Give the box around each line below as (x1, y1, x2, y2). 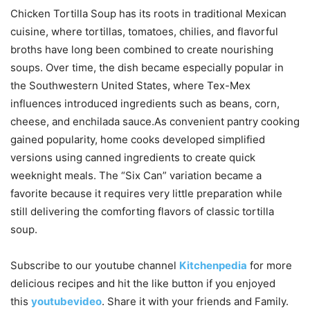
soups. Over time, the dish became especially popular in (10, 60, 284, 74)
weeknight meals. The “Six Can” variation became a (10, 168, 262, 182)
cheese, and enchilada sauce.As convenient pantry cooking (10, 114, 300, 128)
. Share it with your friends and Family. (102, 294, 289, 308)
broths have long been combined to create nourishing (10, 42, 273, 56)
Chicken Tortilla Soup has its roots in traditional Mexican (10, 6, 286, 20)
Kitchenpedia (179, 258, 247, 272)
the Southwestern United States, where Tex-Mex (10, 78, 250, 92)
